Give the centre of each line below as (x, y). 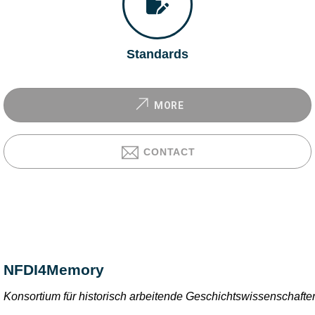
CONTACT (169, 152)
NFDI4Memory (54, 270)
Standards (157, 54)
